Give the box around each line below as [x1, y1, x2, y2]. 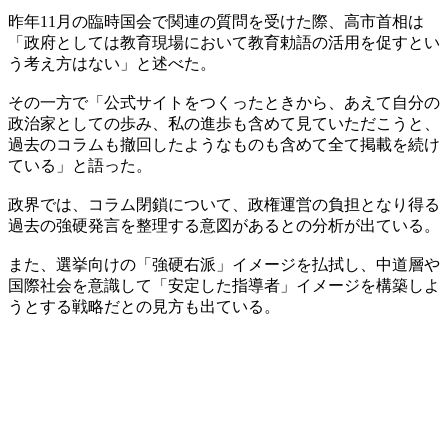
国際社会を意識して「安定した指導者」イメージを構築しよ [8, 276, 440, 294]
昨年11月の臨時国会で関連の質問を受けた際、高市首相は [8, 12, 424, 30]
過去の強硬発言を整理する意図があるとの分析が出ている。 [8, 216, 440, 234]
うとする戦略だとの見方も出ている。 [8, 297, 280, 315]
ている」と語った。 [8, 156, 152, 174]
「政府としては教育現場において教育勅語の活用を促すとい [8, 33, 440, 51]
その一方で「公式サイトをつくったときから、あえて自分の [8, 93, 440, 111]
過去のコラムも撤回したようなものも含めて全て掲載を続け [8, 135, 440, 153]
